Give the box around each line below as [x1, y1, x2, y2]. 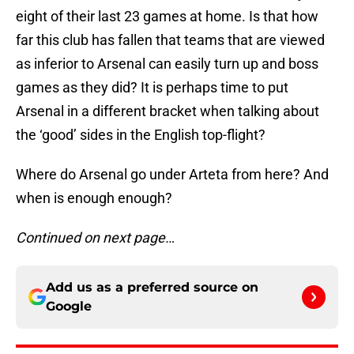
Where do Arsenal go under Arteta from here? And [16, 166, 329, 183]
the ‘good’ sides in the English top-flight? [16, 126, 265, 144]
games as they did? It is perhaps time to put [16, 79, 288, 96]
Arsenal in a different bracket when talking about [16, 103, 319, 120]
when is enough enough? [16, 190, 172, 207]
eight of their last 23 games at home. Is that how [16, 8, 318, 25]
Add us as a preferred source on [46, 280, 258, 296]
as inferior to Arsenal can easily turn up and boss [16, 55, 318, 73]
